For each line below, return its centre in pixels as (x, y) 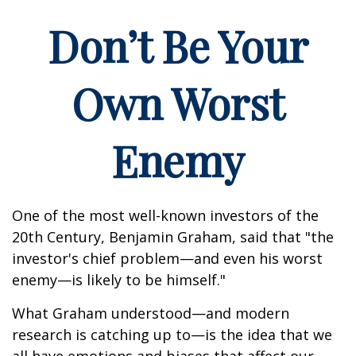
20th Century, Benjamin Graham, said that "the (173, 237)
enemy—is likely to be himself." (119, 280)
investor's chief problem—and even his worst (167, 258)
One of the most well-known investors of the (165, 215)
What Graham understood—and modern (151, 313)
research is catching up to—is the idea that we (172, 335)
